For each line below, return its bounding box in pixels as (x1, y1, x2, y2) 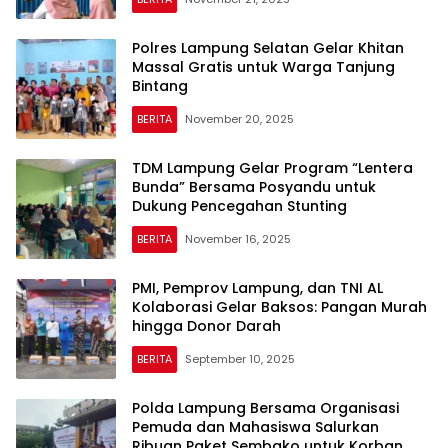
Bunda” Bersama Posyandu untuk (132, 177, 376, 198)
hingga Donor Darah (132, 316, 281, 337)
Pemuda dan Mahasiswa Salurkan (132, 417, 379, 438)
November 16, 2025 (185, 231, 291, 248)
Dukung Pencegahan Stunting (132, 196, 347, 217)
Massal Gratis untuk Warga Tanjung (132, 57, 395, 78)
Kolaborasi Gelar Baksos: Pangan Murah (132, 297, 427, 318)
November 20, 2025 (185, 111, 294, 128)
